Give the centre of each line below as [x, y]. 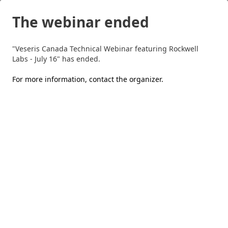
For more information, [51, 79]
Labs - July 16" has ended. [56, 59]
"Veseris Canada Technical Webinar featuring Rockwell [105, 49]
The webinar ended [81, 22]
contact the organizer [125, 79]
